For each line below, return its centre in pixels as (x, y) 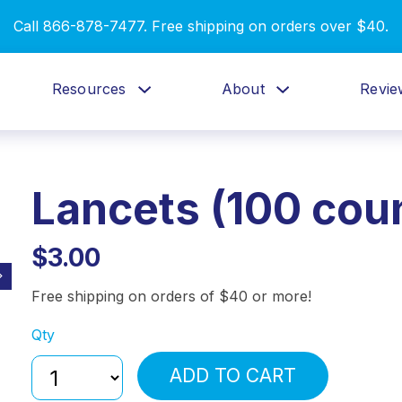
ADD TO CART (232, 376)
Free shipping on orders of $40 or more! (171, 296)
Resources (89, 89)
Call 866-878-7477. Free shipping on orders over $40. (201, 26)
